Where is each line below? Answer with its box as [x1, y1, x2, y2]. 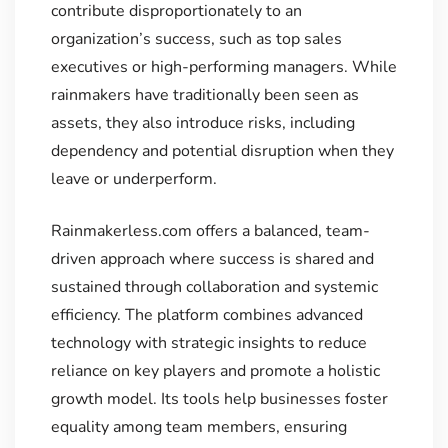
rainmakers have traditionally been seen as [50, 83, 359, 106]
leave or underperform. [50, 167, 217, 190]
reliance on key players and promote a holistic [50, 359, 380, 382]
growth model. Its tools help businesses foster [50, 387, 388, 410]
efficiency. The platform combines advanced [50, 303, 363, 326]
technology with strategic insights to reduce [50, 331, 367, 354]
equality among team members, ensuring [50, 415, 347, 438]
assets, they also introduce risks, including [50, 111, 355, 134]
